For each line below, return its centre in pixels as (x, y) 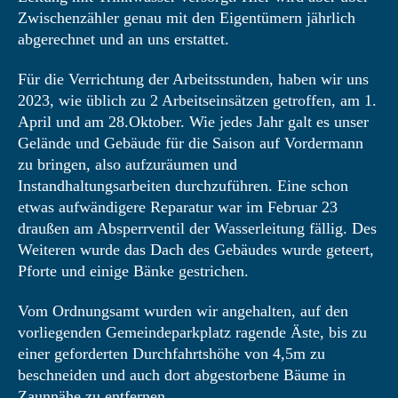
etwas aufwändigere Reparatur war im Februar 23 (178, 207)
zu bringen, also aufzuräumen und (127, 164)
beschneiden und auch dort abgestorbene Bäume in (182, 375)
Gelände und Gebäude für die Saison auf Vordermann (191, 143)
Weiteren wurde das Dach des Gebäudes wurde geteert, (196, 250)
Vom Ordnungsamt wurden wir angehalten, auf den (183, 311)
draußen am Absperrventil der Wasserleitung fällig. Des (197, 228)
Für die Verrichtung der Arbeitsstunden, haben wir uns (193, 79)
